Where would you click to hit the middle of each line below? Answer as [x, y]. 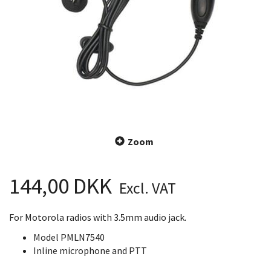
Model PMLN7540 [69, 237]
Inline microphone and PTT [90, 250]
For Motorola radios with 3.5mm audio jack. [98, 217]
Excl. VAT [146, 188]
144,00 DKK [63, 185]
